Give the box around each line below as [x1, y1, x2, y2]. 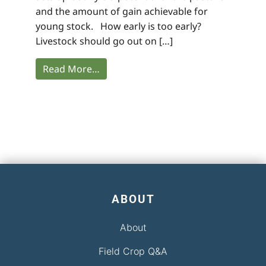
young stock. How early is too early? [36, 19, 201, 33]
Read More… [43, 62, 100, 75]
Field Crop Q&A [99, 245, 167, 257]
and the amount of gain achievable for [36, 4, 208, 18]
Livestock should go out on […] [36, 34, 173, 47]
